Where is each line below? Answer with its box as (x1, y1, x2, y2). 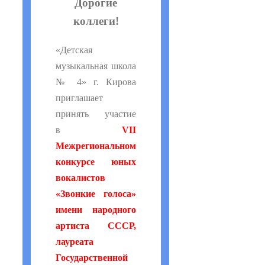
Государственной (56, 253, 128, 263)
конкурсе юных (56, 157, 136, 167)
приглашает (56, 93, 103, 103)
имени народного (56, 205, 136, 215)
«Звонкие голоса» (56, 189, 136, 199)
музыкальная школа (56, 61, 136, 71)
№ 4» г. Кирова (56, 77, 136, 87)
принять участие (56, 109, 136, 119)
